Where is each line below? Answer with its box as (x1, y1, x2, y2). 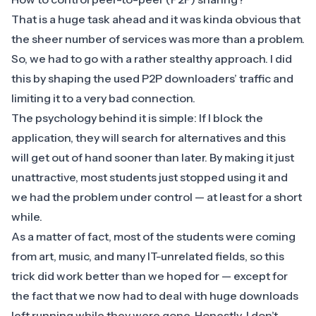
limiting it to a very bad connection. (11, 91, 197, 106)
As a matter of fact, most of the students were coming (11, 229, 296, 244)
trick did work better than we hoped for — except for (11, 269, 288, 284)
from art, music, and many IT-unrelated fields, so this (11, 249, 284, 264)
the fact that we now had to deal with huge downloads (11, 288, 298, 303)
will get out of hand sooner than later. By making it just (11, 150, 294, 165)
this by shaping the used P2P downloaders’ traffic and (11, 71, 293, 86)
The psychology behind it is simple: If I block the (11, 111, 263, 126)
